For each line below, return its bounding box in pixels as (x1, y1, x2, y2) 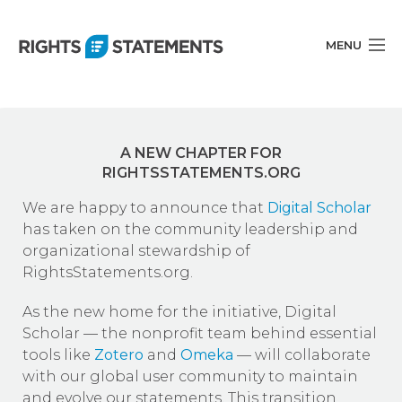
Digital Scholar (267, 199, 371, 216)
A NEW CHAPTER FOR (120, 144, 282, 162)
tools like (22, 346, 94, 363)
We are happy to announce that (22, 199, 267, 216)
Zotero (94, 346, 144, 363)
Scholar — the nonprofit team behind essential (22, 325, 377, 342)
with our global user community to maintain (22, 368, 358, 385)
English (38, 323, 94, 340)
